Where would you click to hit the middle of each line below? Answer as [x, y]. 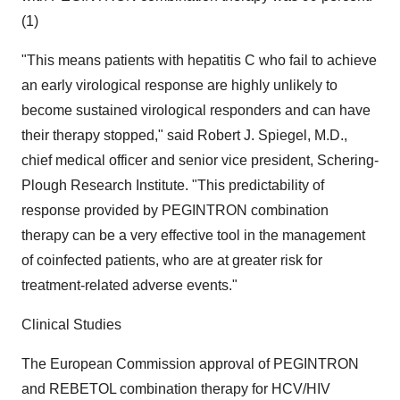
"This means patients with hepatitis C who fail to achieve [199, 60]
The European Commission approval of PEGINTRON [190, 364]
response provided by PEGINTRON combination [175, 210]
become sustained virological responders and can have [196, 110]
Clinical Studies [71, 325]
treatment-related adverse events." [129, 285]
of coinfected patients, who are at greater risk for [172, 260]
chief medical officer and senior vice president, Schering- [200, 160]
